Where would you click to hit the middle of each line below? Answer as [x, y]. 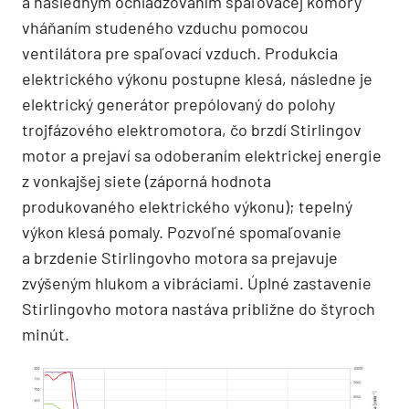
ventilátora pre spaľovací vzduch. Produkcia [180, 52]
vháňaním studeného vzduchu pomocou [165, 27]
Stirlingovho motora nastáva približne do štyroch [199, 308]
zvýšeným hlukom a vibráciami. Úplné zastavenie [197, 283]
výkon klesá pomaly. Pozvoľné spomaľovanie [182, 231]
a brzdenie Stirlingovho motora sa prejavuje [180, 257]
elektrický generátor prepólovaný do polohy [178, 104]
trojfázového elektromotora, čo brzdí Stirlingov [192, 129]
